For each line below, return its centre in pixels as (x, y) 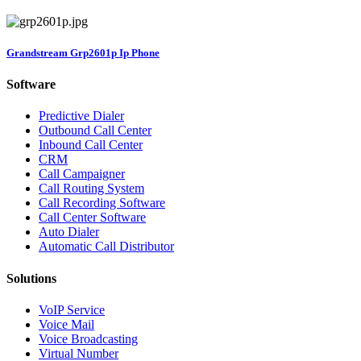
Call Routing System (91, 189)
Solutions (31, 278)
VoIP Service (72, 309)
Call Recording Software (102, 203)
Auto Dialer (69, 232)
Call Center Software (92, 218)
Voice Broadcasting (88, 338)
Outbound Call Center (95, 131)
